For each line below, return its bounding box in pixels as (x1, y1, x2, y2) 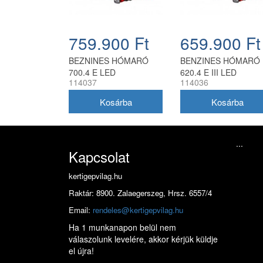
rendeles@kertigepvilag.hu (93, 204, 183, 216)
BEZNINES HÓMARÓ (69, 55, 149, 67)
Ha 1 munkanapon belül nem (69, 221, 176, 234)
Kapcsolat (69, 146, 130, 167)
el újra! (69, 245, 94, 257)
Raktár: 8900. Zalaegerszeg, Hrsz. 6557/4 (69, 187, 212, 199)
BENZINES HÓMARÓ (180, 55, 260, 67)
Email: (69, 204, 93, 216)
